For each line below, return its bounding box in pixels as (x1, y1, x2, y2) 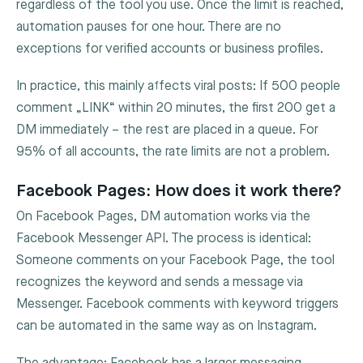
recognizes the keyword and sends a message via (16, 275, 303, 290)
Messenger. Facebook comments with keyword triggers (16, 297, 339, 312)
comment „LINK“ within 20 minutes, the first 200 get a (16, 100, 335, 117)
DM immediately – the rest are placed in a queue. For (16, 122, 318, 139)
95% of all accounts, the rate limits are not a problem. (16, 144, 330, 160)
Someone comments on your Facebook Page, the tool (16, 253, 335, 268)
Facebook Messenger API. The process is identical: (16, 231, 311, 246)
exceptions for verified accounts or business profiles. (16, 41, 323, 58)
